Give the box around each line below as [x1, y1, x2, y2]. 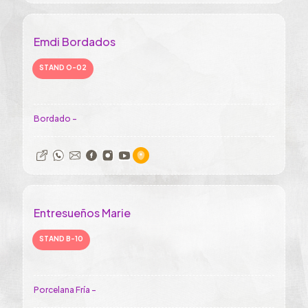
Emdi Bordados [34, 34, 115, 49]
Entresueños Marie [34, 206, 131, 220]
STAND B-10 [39, 234, 83, 243]
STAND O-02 [39, 63, 87, 71]
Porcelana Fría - [34, 285, 96, 295]
